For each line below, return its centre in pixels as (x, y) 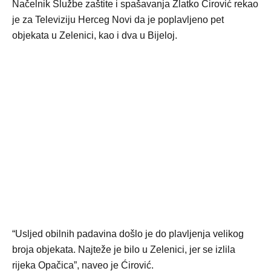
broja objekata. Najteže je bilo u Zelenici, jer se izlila (124, 250)
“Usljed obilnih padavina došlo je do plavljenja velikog (128, 234)
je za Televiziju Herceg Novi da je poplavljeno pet (118, 20)
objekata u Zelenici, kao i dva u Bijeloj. (95, 36)
